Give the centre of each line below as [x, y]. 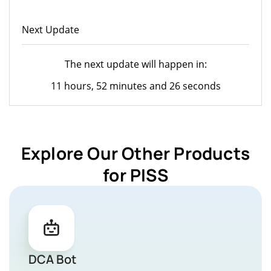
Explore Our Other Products [135, 153]
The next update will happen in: [135, 64]
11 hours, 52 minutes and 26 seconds [135, 86]
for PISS [135, 175]
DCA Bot [52, 259]
